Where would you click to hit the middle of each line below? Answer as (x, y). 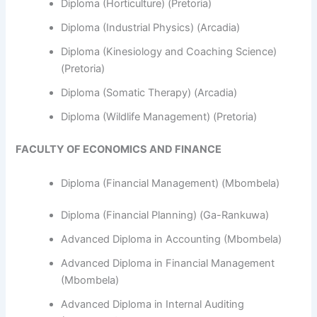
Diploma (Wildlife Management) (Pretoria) (159, 117)
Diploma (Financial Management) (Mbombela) (171, 183)
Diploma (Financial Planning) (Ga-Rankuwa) (165, 215)
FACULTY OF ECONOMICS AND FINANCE (119, 150)
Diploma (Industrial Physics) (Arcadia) (151, 28)
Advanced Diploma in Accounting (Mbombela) (172, 240)
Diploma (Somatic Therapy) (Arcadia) (149, 93)
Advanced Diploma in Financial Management (168, 264)
